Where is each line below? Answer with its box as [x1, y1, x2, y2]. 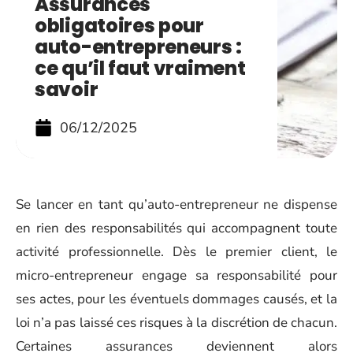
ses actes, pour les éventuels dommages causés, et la [16, 290, 337, 308]
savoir [35, 76, 98, 102]
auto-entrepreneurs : [35, 34, 242, 60]
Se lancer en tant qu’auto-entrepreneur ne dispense [16, 195, 337, 214]
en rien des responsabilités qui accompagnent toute [16, 219, 337, 237]
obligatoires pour [35, 13, 204, 39]
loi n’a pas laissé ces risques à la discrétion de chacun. [16, 314, 337, 332]
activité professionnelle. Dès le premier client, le [16, 243, 337, 261]
